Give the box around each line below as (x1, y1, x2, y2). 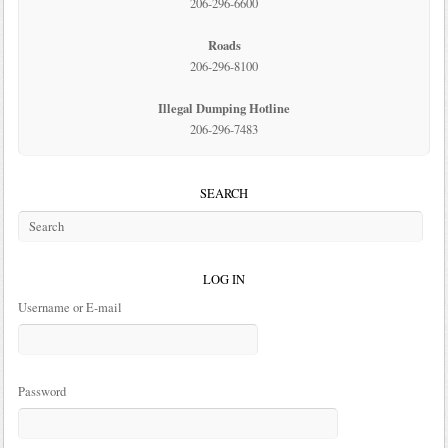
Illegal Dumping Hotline (158, 99, 290, 118)
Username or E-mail (17, 299, 122, 317)
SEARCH (200, 185, 248, 203)
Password (17, 382, 66, 400)
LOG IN (203, 271, 245, 289)
